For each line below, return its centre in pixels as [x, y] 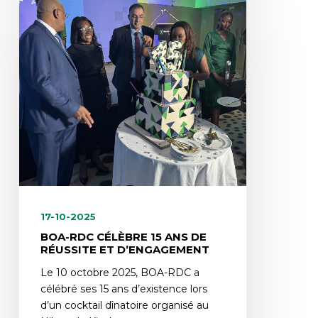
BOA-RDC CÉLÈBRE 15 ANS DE [123, 237]
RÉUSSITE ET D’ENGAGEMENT [125, 250]
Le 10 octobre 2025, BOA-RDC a [120, 273]
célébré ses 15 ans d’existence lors [124, 289]
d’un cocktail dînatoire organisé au [124, 306]
